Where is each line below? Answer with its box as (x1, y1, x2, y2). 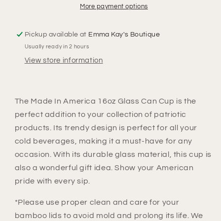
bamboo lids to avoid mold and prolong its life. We (14, 211, 203, 220)
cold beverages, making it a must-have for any (14, 137, 193, 145)
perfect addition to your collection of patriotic (14, 110, 186, 118)
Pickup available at (24, 31, 89, 38)
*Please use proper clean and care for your (14, 198, 180, 206)
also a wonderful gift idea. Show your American (14, 163, 194, 172)
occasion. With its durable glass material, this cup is (14, 150, 212, 158)
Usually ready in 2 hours (24, 43, 89, 49)
